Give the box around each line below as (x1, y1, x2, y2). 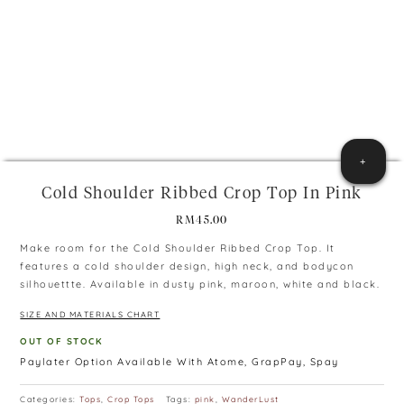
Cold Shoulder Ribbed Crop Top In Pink (41, 183, 363, 204)
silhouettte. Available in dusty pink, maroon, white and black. (20, 278, 381, 291)
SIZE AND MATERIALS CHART (20, 309, 161, 320)
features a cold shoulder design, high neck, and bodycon (20, 260, 354, 273)
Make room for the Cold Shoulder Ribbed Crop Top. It (20, 242, 335, 255)
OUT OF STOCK (20, 335, 104, 348)
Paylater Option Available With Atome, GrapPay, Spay (20, 355, 339, 369)
